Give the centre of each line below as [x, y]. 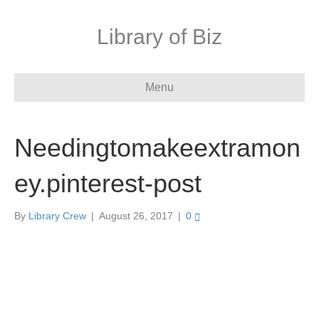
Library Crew [57, 216]
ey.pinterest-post [108, 183]
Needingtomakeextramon [157, 148]
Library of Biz [159, 37]
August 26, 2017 [136, 216]
